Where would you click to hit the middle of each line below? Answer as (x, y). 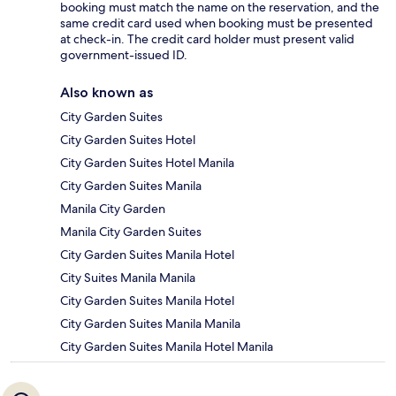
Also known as (107, 93)
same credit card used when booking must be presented (217, 23)
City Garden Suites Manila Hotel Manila (167, 347)
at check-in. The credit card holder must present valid (207, 39)
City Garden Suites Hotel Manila (147, 163)
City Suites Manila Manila (128, 278)
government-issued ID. (124, 55)
